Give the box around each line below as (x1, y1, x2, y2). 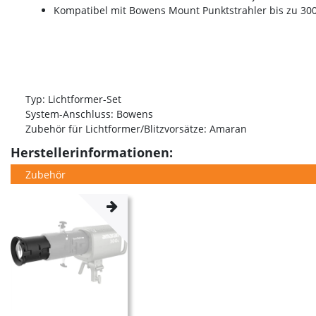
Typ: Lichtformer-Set (25, 92, 121, 107)
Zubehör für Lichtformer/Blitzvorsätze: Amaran (25, 122, 247, 136)
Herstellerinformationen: (11, 144, 173, 162)
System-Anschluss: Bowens (25, 107, 153, 121)
